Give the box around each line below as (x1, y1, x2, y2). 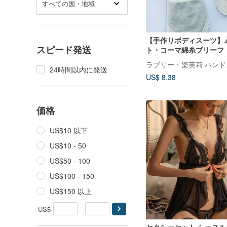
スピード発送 (36, 43, 91, 56)
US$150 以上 (50, 186, 92, 196)
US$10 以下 (50, 125, 88, 135)
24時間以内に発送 (50, 64, 107, 74)
